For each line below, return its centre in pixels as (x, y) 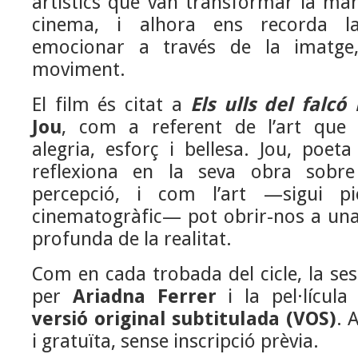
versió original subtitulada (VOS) (184, 319)
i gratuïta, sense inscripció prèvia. (175, 341)
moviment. (79, 70)
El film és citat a (111, 105)
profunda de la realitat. (132, 239)
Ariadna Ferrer (144, 296)
